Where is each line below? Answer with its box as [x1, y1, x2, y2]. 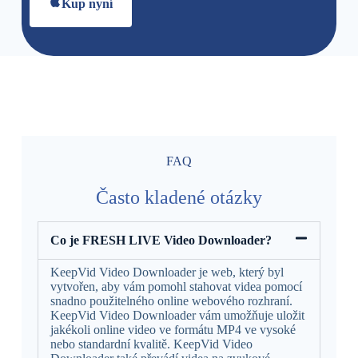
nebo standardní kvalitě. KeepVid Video [50, 336, 253, 351]
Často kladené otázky [95, 186, 262, 208]
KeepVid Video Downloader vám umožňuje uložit [50, 308, 304, 322]
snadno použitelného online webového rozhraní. [50, 293, 292, 308]
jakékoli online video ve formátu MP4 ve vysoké [50, 322, 296, 336]
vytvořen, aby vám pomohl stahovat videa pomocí [50, 279, 302, 293]
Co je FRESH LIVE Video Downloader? [50, 233, 272, 247]
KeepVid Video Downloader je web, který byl [50, 265, 284, 279]
